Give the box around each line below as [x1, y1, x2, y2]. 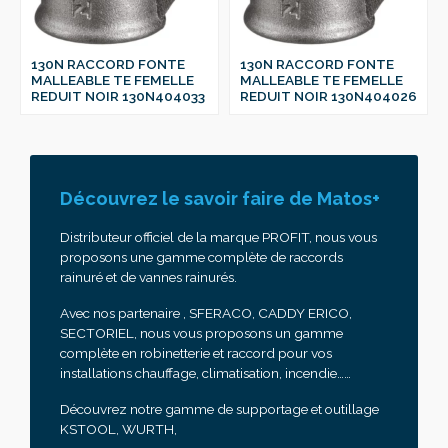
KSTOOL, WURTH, [60, 420, 177, 437]
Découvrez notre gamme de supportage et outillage [60, 400, 379, 417]
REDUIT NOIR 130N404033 [31, 87, 205, 104]
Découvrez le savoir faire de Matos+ [60, 187, 380, 209]
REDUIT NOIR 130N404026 [240, 87, 417, 104]
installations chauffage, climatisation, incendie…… [60, 364, 351, 381]
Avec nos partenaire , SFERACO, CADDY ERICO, [60, 304, 352, 321]
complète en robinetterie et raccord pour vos [60, 344, 332, 361]
